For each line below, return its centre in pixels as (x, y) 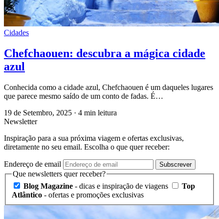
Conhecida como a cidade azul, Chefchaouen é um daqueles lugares (109, 87)
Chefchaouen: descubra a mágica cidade (105, 53)
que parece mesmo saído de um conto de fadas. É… (84, 96)
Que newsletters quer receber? (59, 174)
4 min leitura (98, 112)
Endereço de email (33, 164)
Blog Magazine (48, 186)
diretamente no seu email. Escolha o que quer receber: (87, 147)
